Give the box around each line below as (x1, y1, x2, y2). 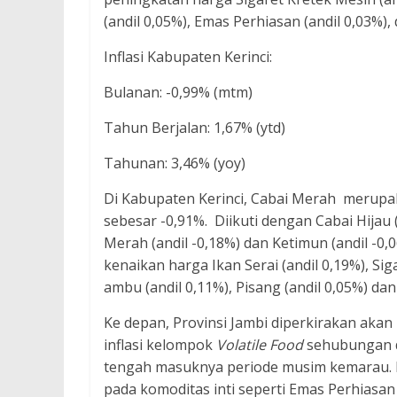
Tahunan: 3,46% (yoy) (104, 153, 245, 173)
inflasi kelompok (104, 335, 216, 354)
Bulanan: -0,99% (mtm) (104, 82, 253, 102)
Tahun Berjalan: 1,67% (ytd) (104, 118, 285, 137)
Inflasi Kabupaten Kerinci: (104, 47, 272, 66)
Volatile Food (216, 335, 303, 354)
